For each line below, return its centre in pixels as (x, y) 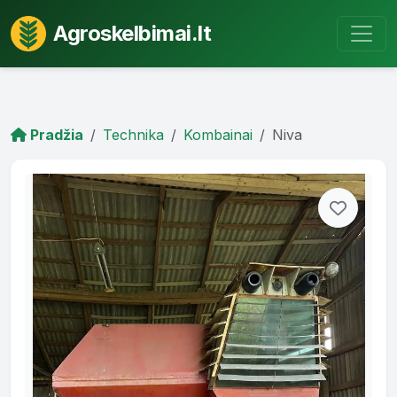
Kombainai (218, 134)
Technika (133, 134)
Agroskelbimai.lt (132, 33)
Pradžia (55, 134)
